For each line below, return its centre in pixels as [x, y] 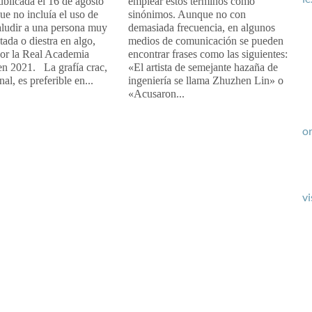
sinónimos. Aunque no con [187, 14]
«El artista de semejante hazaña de [203, 67]
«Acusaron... [156, 93]
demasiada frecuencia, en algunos [201, 27]
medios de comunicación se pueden [205, 40]
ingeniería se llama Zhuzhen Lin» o [205, 80]
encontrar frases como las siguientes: [208, 54]
